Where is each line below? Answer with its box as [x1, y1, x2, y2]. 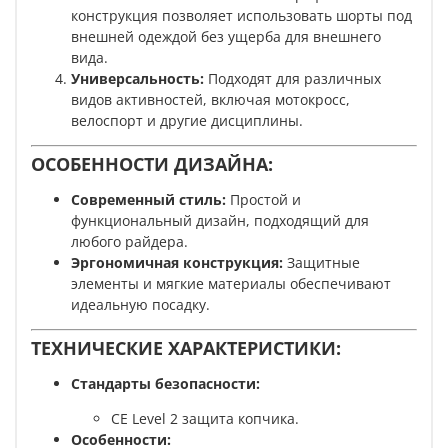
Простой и [230, 190, 301, 210]
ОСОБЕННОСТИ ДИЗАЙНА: [31, 152, 273, 177]
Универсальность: [71, 69, 208, 89]
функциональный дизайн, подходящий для [71, 211, 369, 231]
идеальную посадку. [71, 295, 210, 315]
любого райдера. [71, 232, 188, 252]
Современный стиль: [71, 190, 230, 210]
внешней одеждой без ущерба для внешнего [71, 27, 381, 47]
